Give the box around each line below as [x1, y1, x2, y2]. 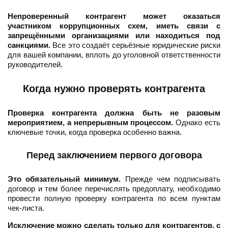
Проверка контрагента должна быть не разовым [8, 108, 220, 118]
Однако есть [173, 118, 221, 127]
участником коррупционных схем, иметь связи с [8, 21, 220, 31]
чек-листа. [8, 204, 44, 213]
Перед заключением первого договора [26, 150, 202, 161]
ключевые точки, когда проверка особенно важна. [8, 128, 182, 137]
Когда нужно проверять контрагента [23, 83, 205, 95]
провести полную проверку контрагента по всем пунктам [8, 194, 220, 203]
